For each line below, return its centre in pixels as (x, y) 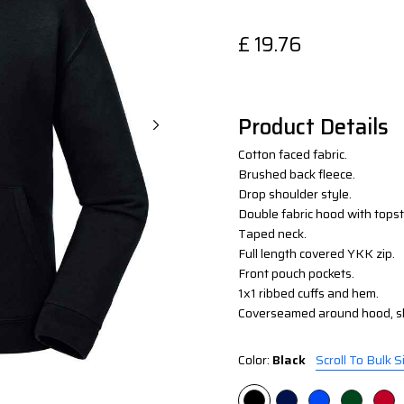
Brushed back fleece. (297, 174)
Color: (255, 360)
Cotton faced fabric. (293, 155)
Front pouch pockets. (296, 274)
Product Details (313, 128)
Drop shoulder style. (295, 194)
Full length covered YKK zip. (317, 254)
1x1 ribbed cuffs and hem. (308, 294)
